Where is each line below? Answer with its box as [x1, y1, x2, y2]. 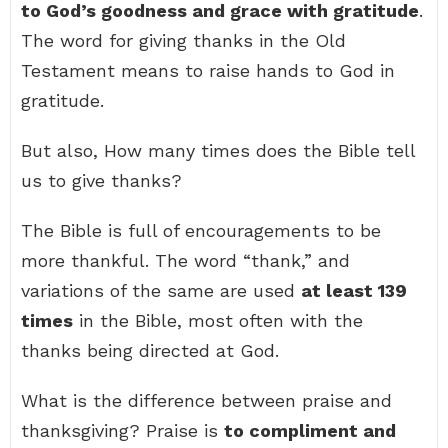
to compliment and [224, 420, 396, 441]
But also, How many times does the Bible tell [21, 140, 415, 161]
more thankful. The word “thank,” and [21, 250, 350, 271]
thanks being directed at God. [21, 340, 279, 361]
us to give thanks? [21, 170, 182, 191]
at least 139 [301, 280, 407, 301]
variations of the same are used [21, 280, 301, 301]
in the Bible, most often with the [73, 310, 363, 331]
